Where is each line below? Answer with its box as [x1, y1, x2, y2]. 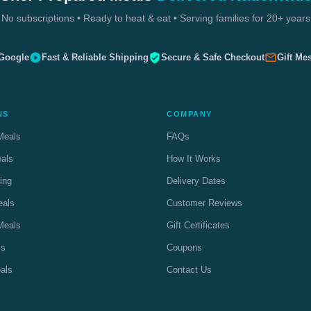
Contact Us [167, 264, 212, 275]
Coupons [167, 242, 202, 253]
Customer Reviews [167, 197, 242, 208]
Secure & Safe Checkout [161, 51, 264, 62]
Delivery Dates [167, 175, 226, 186]
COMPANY [167, 109, 212, 118]
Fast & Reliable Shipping [42, 51, 149, 62]
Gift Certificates [167, 219, 230, 230]
